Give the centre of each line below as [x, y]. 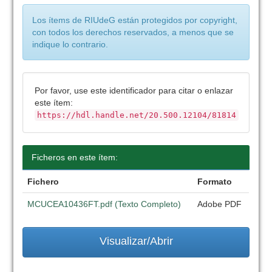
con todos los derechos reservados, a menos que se [133, 32]
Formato [215, 182]
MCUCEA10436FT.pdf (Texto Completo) [104, 204]
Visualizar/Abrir [136, 241]
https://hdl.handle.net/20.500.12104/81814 [137, 115]
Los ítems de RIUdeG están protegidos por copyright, [135, 20]
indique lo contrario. [70, 44]
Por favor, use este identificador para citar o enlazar [134, 90]
